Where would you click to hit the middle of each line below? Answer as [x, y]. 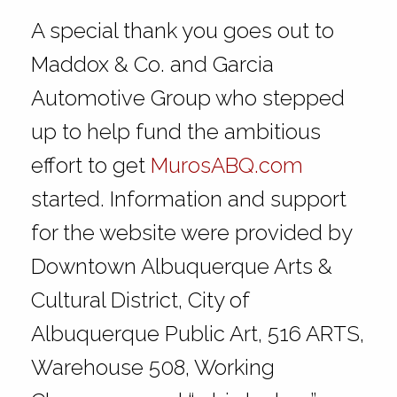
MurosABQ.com [226, 165]
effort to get [90, 165]
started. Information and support [188, 198]
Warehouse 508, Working [152, 367]
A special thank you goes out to [182, 30]
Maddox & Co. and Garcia [152, 64]
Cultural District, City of [140, 300]
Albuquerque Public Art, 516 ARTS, [197, 333]
